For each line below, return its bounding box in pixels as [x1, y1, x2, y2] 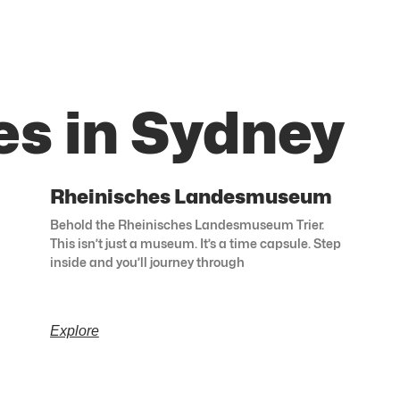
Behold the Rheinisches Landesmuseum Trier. [49, 217, 324, 233]
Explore [49, 323, 99, 339]
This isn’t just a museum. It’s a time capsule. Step [49, 236, 341, 252]
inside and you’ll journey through [49, 254, 245, 271]
